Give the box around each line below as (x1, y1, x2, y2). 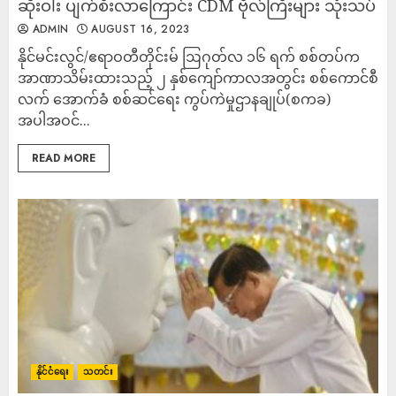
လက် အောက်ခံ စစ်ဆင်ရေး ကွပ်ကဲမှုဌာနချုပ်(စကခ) (18, 89, 331, 109)
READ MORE (32, 150, 95, 166)
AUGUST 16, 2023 (87, 21, 190, 37)
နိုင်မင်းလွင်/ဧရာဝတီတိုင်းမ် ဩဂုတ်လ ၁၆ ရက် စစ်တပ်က (18, 47, 360, 66)
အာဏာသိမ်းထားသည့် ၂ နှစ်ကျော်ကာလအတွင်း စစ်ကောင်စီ (18, 68, 378, 88)
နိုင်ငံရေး (36, 365, 69, 378)
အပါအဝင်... (18, 110, 90, 130)
